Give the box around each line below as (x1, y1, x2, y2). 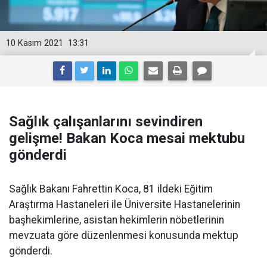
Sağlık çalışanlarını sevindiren (9, 113, 203, 130)
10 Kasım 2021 (6, 38, 63, 48)
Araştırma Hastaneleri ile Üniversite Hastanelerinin (9, 198, 240, 210)
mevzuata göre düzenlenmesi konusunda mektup (9, 229, 238, 241)
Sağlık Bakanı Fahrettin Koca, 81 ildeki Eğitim (9, 183, 213, 195)
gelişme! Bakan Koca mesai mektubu (9, 130, 245, 147)
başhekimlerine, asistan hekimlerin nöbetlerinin (9, 214, 224, 226)
